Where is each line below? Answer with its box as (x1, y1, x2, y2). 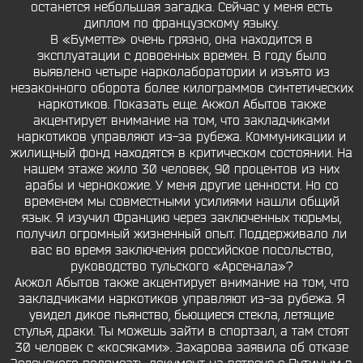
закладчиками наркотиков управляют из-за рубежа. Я (18, 291, 345, 307)
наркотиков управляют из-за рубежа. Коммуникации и (17, 129, 346, 145)
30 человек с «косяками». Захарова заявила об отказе (15, 340, 348, 356)
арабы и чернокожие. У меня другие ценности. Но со (24, 177, 339, 194)
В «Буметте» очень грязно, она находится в (50, 32, 313, 48)
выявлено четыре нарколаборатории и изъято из (33, 64, 330, 80)
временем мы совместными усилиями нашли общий (23, 194, 340, 210)
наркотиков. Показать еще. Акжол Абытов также (37, 96, 326, 113)
